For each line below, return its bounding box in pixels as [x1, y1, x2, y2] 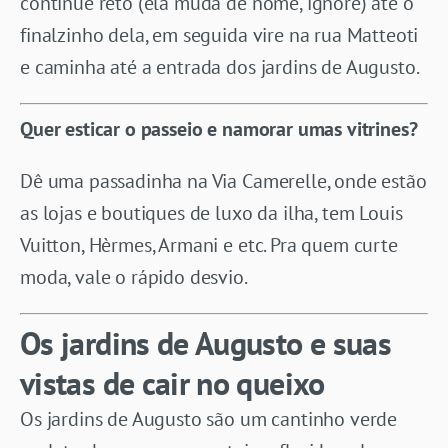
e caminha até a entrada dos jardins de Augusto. [20, 53, 420, 80]
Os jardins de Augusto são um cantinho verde [20, 405, 398, 432]
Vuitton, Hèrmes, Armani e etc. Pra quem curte [20, 231, 398, 258]
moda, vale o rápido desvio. [20, 263, 248, 290]
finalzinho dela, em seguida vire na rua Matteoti [20, 21, 419, 48]
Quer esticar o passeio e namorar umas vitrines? [20, 115, 418, 142]
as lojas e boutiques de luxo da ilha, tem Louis [20, 199, 403, 226]
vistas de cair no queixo [20, 361, 325, 404]
